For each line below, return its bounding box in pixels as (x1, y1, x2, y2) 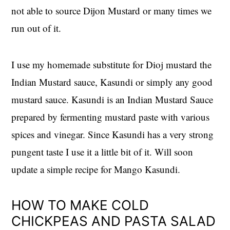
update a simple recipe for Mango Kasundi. (11, 162, 181, 176)
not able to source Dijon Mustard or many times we (11, 4, 212, 17)
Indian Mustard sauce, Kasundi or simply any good (11, 75, 213, 88)
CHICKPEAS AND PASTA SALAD (11, 213, 216, 229)
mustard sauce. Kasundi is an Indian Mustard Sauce (11, 92, 214, 106)
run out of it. (11, 21, 62, 34)
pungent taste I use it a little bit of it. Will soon (11, 145, 194, 158)
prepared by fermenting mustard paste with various (11, 110, 210, 123)
